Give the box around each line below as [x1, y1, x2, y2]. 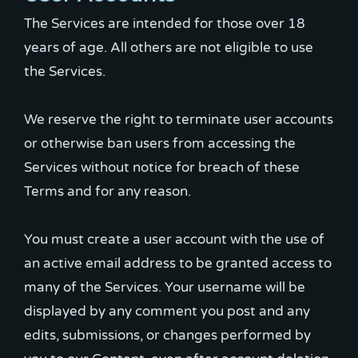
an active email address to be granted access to [24, 255, 332, 272]
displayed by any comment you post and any [24, 303, 310, 320]
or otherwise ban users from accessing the [24, 135, 296, 152]
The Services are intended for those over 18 [24, 15, 305, 32]
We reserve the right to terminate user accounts [24, 111, 333, 128]
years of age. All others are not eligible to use [24, 39, 313, 56]
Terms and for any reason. [24, 183, 191, 200]
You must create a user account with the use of [24, 231, 324, 248]
